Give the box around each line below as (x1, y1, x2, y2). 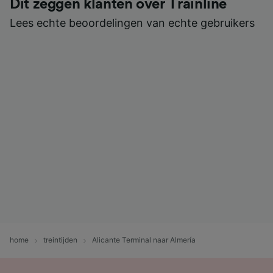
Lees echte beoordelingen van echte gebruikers (10, 16, 255, 29)
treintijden (43, 235, 77, 244)
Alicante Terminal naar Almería (92, 235, 196, 244)
